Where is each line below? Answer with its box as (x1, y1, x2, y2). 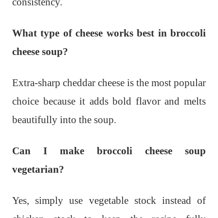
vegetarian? (12, 163, 64, 176)
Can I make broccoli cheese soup (12, 145, 206, 157)
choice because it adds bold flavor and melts (12, 95, 206, 108)
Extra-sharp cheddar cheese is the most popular (12, 77, 206, 89)
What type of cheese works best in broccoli (12, 27, 206, 39)
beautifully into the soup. (12, 114, 116, 126)
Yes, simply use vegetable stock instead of (12, 195, 206, 207)
